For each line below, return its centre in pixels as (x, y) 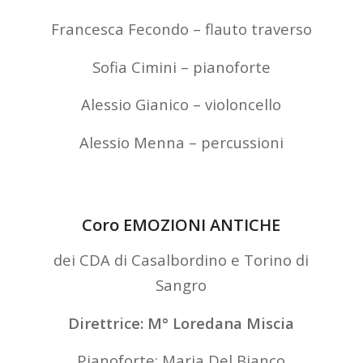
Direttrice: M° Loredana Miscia (181, 322)
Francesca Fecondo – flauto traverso (181, 28)
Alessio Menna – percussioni (181, 142)
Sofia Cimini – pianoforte (181, 66)
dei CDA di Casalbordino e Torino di (181, 260)
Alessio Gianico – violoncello (181, 105)
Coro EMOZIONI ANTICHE (181, 225)
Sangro (181, 285)
